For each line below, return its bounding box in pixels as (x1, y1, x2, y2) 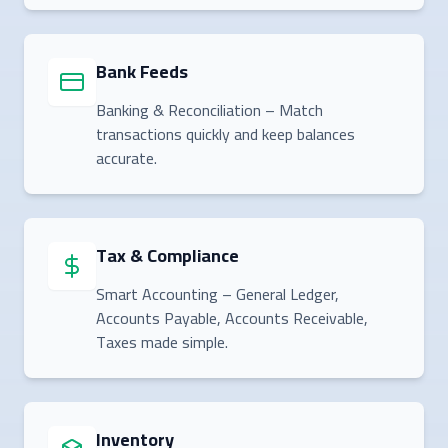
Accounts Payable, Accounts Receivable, (96, 302, 368, 333)
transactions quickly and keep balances (96, 118, 355, 149)
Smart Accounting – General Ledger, (96, 278, 339, 309)
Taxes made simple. (96, 326, 228, 357)
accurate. (96, 142, 157, 173)
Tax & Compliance (96, 238, 239, 272)
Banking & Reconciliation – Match (96, 94, 323, 125)
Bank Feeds (96, 54, 188, 88)
